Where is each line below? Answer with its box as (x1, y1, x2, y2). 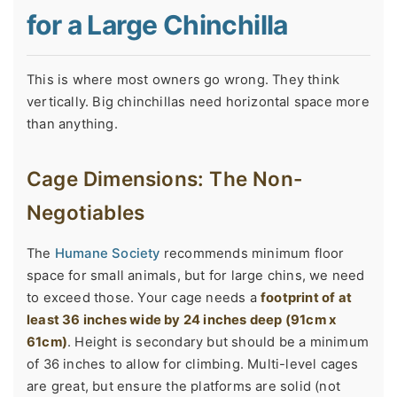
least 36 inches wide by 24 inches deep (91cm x (27, 311, 337, 328)
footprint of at (261, 289, 352, 306)
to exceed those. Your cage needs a (27, 289, 261, 306)
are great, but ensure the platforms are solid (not (27, 378, 341, 394)
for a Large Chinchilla (27, 8, 288, 41)
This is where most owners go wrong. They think (27, 71, 340, 88)
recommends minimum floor (160, 245, 345, 261)
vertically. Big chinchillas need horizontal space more (27, 93, 370, 110)
